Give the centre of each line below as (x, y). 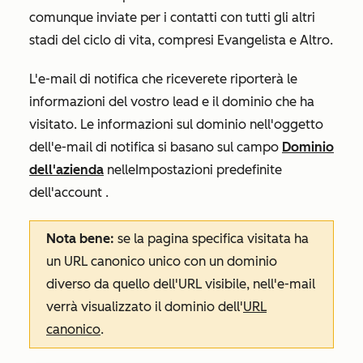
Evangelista (252, 40)
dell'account (66, 192)
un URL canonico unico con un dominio (162, 261)
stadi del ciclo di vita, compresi (123, 40)
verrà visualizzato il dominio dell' (145, 307)
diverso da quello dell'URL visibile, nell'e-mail (181, 284)
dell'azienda (66, 170)
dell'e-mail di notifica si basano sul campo (156, 147)
